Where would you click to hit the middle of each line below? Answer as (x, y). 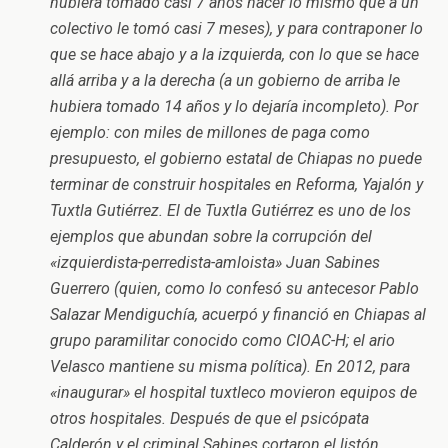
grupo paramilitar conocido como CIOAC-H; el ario (222, 340)
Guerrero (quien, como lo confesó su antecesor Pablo (234, 288)
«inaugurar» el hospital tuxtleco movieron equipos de (233, 392)
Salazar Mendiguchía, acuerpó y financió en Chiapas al (238, 314)
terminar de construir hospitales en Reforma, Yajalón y (236, 184)
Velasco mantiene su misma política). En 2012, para (230, 366)
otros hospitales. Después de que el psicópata (209, 418)
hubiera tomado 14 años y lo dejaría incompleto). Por (234, 106)
